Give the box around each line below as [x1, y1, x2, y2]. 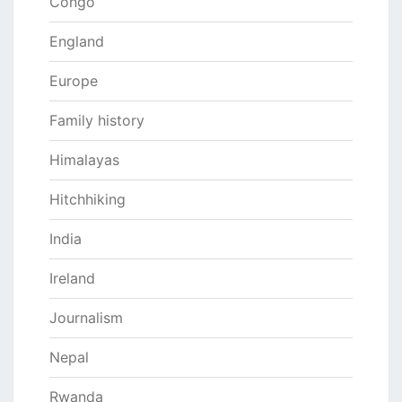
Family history [49, 111, 144, 130]
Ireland [49, 269, 95, 288]
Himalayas [49, 151, 119, 170]
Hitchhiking [49, 190, 126, 209]
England [49, 32, 104, 51]
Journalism [49, 309, 123, 328]
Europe [49, 72, 98, 91]
